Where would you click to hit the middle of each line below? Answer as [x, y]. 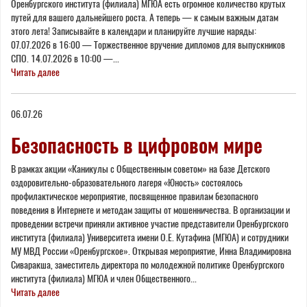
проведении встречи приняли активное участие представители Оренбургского [150, 223]
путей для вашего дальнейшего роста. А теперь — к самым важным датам [145, 17]
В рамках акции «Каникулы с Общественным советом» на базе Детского [140, 169]
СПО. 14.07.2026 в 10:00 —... [65, 58]
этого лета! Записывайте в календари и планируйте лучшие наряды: [134, 31]
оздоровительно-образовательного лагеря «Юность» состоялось [127, 182]
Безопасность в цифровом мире [137, 145]
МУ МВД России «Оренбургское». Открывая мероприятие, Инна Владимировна [151, 251]
